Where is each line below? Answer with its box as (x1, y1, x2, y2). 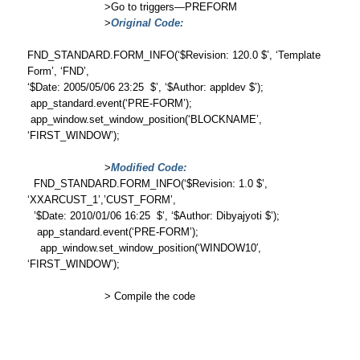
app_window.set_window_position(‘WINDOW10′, (27, 242, 261, 254)
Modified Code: (110, 162, 186, 174)
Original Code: (110, 17, 183, 29)
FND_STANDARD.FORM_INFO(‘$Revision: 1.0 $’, (27, 178, 268, 190)
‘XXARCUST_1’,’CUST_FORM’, (27, 194, 176, 206)
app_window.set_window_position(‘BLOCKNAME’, (27, 113, 262, 125)
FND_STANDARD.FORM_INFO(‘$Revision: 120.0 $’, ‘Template (27, 49, 321, 61)
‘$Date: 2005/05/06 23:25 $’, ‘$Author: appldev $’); (27, 81, 264, 93)
